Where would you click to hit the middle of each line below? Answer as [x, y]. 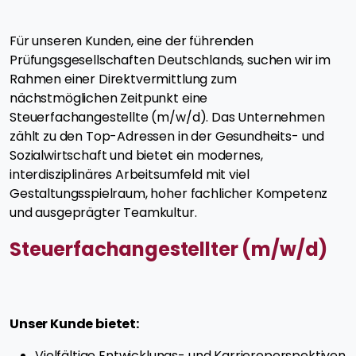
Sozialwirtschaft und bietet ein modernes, [136, 155]
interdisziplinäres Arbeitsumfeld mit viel [130, 174]
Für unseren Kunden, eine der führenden [132, 41]
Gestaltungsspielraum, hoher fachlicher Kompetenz [169, 193]
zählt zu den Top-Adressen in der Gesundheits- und [167, 136]
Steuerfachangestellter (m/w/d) [171, 249]
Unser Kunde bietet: [74, 323]
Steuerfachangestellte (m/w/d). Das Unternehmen [167, 117]
